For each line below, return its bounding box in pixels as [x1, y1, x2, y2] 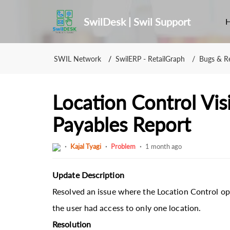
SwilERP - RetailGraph [116, 54, 185, 63]
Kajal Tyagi [70, 142, 101, 151]
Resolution [52, 219, 91, 229]
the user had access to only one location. [52, 202, 201, 213]
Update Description [52, 169, 124, 180]
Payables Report [52, 112, 191, 136]
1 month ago [145, 142, 182, 151]
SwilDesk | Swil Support [83, 15, 190, 28]
